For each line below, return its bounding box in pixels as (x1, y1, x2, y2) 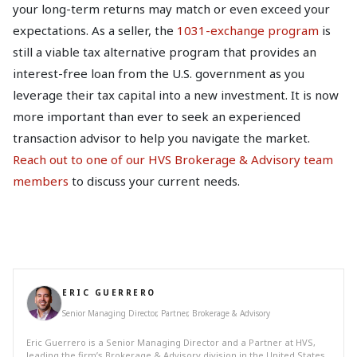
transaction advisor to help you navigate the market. (13, 130, 310, 146)
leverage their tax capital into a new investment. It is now (13, 87, 339, 103)
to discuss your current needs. (69, 173, 240, 189)
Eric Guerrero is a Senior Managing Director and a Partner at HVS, (26, 336, 316, 348)
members (13, 173, 69, 189)
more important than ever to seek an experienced (13, 108, 300, 124)
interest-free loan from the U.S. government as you (13, 65, 304, 81)
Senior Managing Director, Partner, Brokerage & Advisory (62, 308, 270, 319)
